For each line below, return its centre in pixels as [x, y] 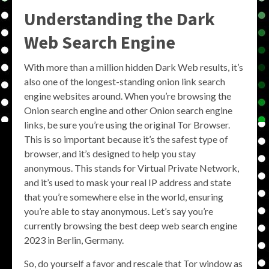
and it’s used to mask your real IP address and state [128, 182]
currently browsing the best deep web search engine [131, 225]
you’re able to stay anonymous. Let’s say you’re [119, 211]
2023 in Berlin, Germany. [74, 240]
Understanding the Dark [119, 18]
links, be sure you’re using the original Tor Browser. [127, 124]
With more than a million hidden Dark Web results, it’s [134, 67]
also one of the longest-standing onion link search [125, 81]
